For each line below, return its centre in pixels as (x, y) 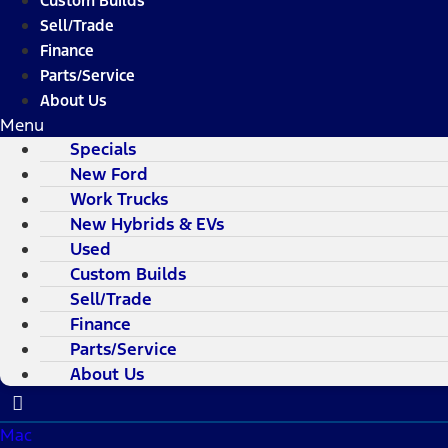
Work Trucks (119, 199)
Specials (103, 149)
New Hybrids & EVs (147, 224)
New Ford (109, 174)
